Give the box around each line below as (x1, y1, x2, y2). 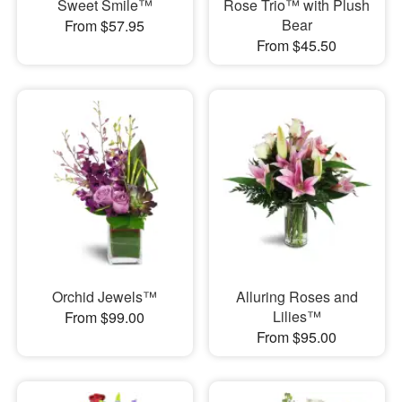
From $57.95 (65, 14, 145, 36)
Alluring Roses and (235, 286, 358, 308)
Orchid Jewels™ (52, 286, 158, 308)
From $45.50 (257, 34, 337, 56)
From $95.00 (257, 327, 337, 348)
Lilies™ (272, 306, 321, 328)
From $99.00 (65, 307, 145, 328)
